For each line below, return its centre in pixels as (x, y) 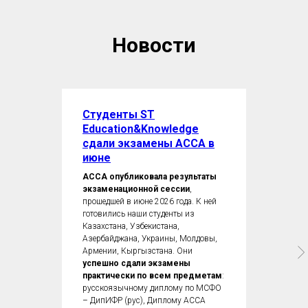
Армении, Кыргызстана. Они (137, 251)
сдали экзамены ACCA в (148, 143)
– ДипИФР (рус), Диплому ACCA (144, 300)
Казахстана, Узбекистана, (131, 226)
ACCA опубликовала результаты (150, 176)
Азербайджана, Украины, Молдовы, (150, 238)
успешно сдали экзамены (136, 263)
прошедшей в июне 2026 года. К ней (150, 201)
